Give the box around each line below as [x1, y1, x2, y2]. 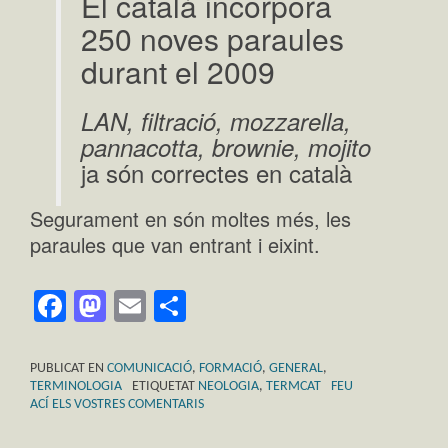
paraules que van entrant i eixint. [30, 229, 320, 259]
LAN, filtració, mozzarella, [81, 103, 352, 138]
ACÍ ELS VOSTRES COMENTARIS [30, 396, 204, 412]
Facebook [66, 282, 207, 329]
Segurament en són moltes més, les [30, 203, 351, 233]
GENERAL [269, 360, 323, 376]
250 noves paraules [81, 16, 345, 60]
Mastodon [106, 282, 248, 329]
